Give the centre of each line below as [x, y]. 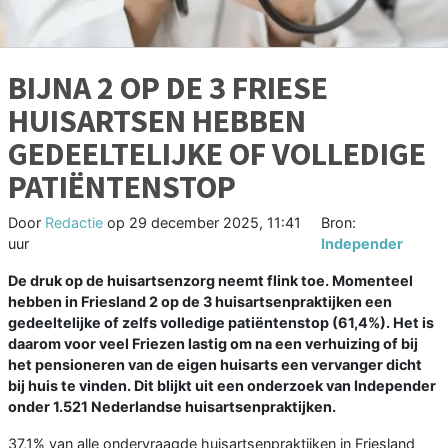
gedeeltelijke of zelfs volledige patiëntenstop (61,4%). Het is [221, 322]
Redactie [74, 222]
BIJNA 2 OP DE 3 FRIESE [168, 87]
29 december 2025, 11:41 [215, 222]
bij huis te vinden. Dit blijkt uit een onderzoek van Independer [222, 385]
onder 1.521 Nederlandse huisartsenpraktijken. [172, 406]
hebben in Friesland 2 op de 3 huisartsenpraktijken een [200, 301]
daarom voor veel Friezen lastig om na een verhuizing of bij [213, 343]
